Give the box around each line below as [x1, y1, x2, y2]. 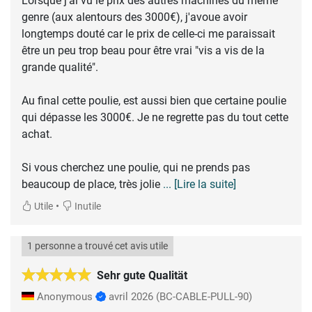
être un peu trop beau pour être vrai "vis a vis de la [22, 44, 265, 58]
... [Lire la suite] [163, 178, 236, 192]
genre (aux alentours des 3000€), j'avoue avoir [22, 10, 247, 24]
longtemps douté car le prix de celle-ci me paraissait [22, 27, 275, 41]
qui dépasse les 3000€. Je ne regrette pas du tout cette [22, 111, 288, 125]
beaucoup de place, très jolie [22, 178, 163, 192]
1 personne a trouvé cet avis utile [27, 240, 168, 253]
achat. [22, 127, 52, 141]
